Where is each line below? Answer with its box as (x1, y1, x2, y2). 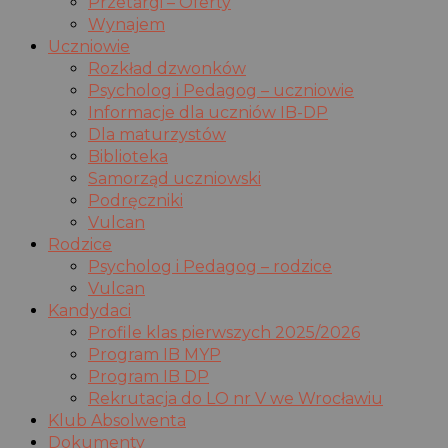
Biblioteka (88, 147, 168, 167)
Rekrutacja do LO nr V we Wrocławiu (88, 389, 383, 409)
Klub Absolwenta (48, 411, 186, 431)
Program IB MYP (88, 345, 221, 365)
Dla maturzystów (88, 125, 226, 145)
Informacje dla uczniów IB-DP (88, 103, 328, 123)
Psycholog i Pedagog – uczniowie (88, 81, 354, 101)
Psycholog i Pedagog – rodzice (88, 257, 332, 277)
